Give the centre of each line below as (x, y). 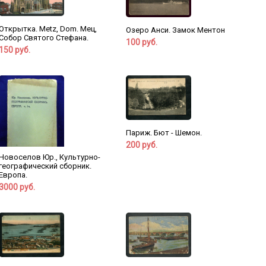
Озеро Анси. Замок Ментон (175, 30)
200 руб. (141, 145)
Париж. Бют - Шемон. (164, 132)
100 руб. (141, 42)
